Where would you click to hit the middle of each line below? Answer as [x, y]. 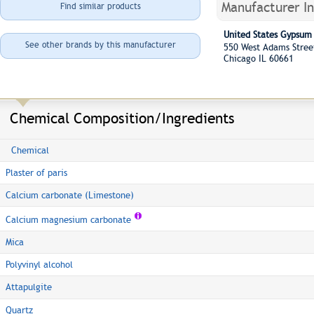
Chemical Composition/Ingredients [122, 118]
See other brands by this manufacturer [100, 45]
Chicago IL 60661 [259, 59]
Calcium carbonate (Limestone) [70, 195]
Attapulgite [29, 287]
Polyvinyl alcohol [39, 265]
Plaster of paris [36, 173]
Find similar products [100, 6]
